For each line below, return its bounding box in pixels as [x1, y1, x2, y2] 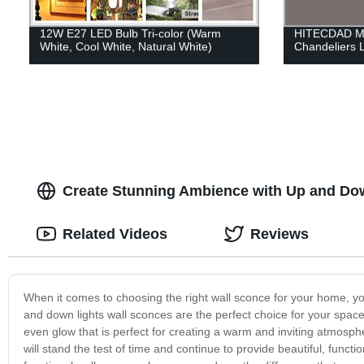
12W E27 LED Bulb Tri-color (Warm [39, 26, 221, 40]
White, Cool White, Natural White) [39, 39, 212, 53]
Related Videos [62, 225, 167, 242]
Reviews [249, 225, 309, 242]
